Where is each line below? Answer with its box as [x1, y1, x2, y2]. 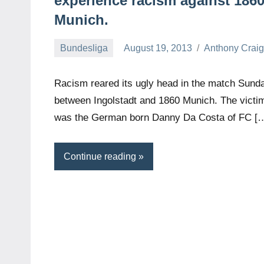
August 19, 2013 [124, 42, 193, 53]
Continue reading [64, 151, 136, 161]
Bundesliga [60, 42, 108, 53]
